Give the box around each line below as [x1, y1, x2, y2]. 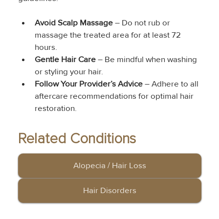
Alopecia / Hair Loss [73, 160, 146, 171]
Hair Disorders [83, 185, 136, 196]
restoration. [34, 103, 77, 113]
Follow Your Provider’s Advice [34, 78, 143, 89]
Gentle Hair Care [34, 54, 96, 65]
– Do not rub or [112, 17, 172, 28]
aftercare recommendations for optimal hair [34, 90, 196, 101]
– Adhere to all [142, 78, 200, 89]
